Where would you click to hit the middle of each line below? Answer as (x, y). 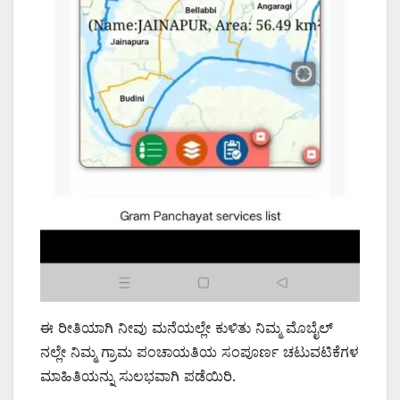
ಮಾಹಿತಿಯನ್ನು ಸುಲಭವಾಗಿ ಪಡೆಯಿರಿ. (138, 375)
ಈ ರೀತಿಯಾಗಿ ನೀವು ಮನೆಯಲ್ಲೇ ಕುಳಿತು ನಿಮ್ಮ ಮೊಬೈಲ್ (187, 327)
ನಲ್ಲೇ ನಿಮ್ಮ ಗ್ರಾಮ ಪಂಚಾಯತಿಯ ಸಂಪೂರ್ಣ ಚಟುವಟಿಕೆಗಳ (200, 351)
